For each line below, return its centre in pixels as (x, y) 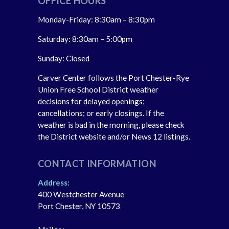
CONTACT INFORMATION (97, 164)
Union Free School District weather (98, 90)
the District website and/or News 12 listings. (114, 137)
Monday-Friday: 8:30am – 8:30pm (96, 20)
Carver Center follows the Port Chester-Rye (113, 78)
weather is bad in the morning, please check (111, 125)
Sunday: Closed (64, 59)
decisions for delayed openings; (91, 101)
